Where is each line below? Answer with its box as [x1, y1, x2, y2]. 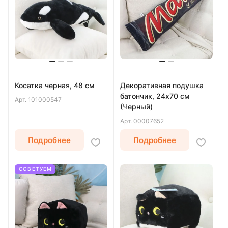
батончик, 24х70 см [120, 92, 190, 100]
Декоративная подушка [120, 81, 204, 90]
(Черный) [120, 102, 153, 111]
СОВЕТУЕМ [19, 166, 52, 172]
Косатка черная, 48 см [15, 81, 95, 90]
